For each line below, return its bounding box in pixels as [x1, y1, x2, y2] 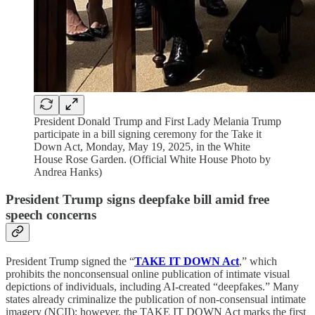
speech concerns [6, 207, 96, 222]
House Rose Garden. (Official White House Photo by [34, 153, 271, 166]
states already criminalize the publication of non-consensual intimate [6, 292, 306, 305]
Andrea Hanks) [34, 166, 102, 179]
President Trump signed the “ [6, 255, 134, 267]
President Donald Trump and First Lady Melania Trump [34, 115, 281, 128]
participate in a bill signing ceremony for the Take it [34, 128, 262, 141]
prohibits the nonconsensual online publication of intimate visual [6, 267, 290, 280]
